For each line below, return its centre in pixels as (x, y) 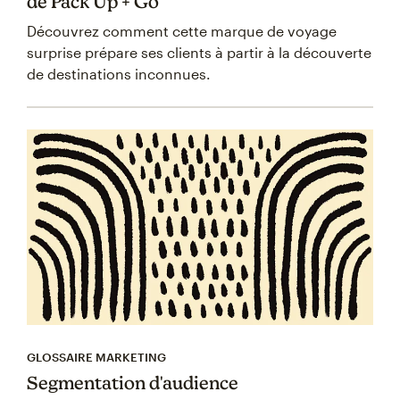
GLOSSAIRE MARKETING (96, 357)
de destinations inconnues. (119, 74)
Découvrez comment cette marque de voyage (182, 31)
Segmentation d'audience (133, 382)
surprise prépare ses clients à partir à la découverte (199, 53)
